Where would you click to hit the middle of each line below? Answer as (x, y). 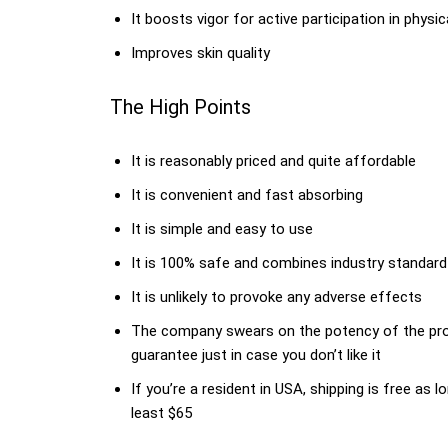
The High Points (180, 107)
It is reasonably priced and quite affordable (273, 161)
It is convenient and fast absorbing (247, 195)
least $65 (161, 413)
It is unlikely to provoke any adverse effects (276, 297)
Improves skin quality (200, 53)
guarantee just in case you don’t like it (256, 355)
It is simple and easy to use (222, 229)
